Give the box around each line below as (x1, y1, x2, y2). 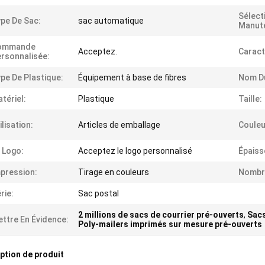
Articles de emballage (78, 120, 160, 130)
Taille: (238, 94, 262, 104)
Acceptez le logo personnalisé (78, 146, 192, 156)
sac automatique (78, 16, 144, 25)
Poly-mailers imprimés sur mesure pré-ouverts (78, 219, 262, 229)
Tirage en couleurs (78, 167, 149, 177)
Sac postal (78, 189, 119, 198)
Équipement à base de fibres (78, 73, 186, 82)
